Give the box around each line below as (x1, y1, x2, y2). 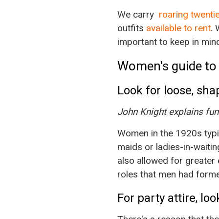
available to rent (146, 22, 211, 34)
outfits (117, 22, 146, 34)
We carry (117, 9, 159, 21)
